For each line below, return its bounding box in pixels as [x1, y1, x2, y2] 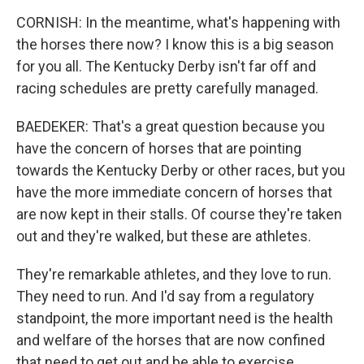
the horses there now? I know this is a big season [16, 36, 334, 53]
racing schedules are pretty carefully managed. [16, 80, 318, 97]
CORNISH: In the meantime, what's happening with [16, 14, 340, 31]
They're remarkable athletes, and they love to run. [16, 266, 331, 283]
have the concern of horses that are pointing [16, 140, 301, 157]
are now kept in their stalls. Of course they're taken [16, 206, 342, 223]
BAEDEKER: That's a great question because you [16, 118, 325, 135]
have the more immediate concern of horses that [16, 184, 332, 201]
